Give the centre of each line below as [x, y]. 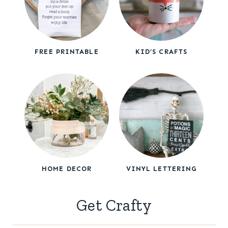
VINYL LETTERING [161, 168]
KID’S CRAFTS [161, 51]
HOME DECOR [67, 168]
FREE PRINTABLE [67, 51]
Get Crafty [114, 205]
